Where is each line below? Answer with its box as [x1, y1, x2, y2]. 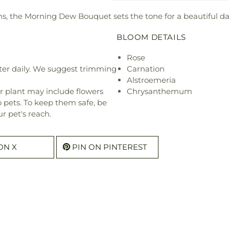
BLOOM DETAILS [117, 32, 186, 42]
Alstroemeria [127, 75, 176, 85]
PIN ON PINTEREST [72, 142, 147, 152]
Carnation [127, 63, 165, 74]
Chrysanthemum [127, 86, 192, 96]
